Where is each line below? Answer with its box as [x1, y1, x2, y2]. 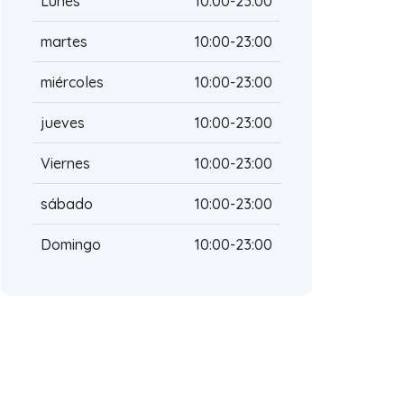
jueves [41, 114, 85, 132]
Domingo [41, 235, 101, 253]
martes [41, 32, 87, 50]
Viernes [41, 154, 90, 172]
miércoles [41, 73, 104, 91]
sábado [41, 195, 93, 213]
